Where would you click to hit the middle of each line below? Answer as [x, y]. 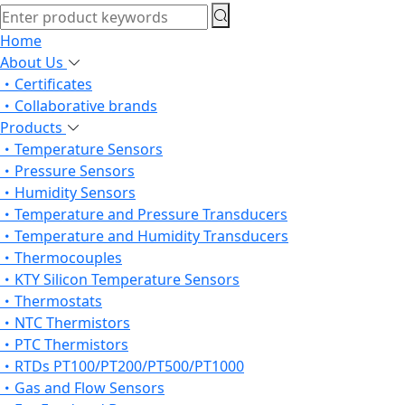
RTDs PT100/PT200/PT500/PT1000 [129, 366]
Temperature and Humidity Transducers [151, 235]
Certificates [53, 84]
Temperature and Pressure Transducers [151, 214]
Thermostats [58, 301]
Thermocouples [68, 257]
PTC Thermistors [71, 344]
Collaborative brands [86, 105]
